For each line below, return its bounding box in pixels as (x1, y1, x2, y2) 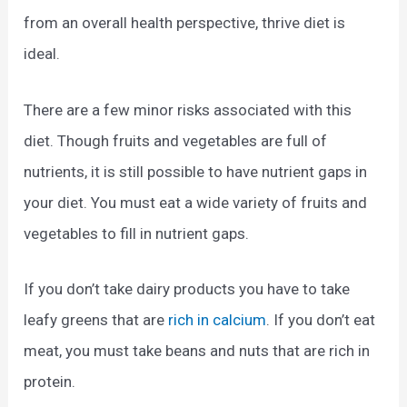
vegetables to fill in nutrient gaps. (24, 223, 250, 243)
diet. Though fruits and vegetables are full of (24, 131, 328, 150)
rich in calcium (168, 310, 267, 329)
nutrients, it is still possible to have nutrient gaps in (24, 162, 368, 181)
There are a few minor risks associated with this (24, 100, 352, 119)
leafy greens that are (24, 310, 169, 329)
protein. (24, 372, 76, 391)
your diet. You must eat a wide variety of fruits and (24, 193, 368, 212)
